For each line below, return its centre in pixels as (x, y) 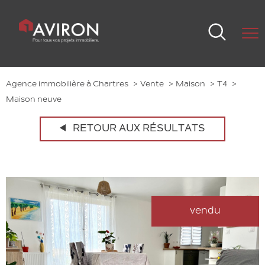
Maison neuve (34, 100)
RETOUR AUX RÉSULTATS (139, 129)
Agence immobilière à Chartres (67, 84)
